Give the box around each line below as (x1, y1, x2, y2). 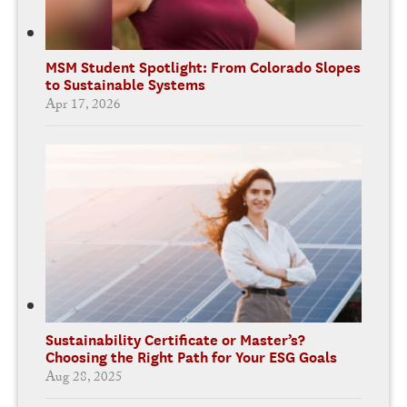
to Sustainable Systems (45, 76, 205, 94)
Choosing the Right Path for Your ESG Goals (45, 349, 337, 367)
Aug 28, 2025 (45, 367, 123, 392)
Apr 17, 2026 (45, 94, 121, 119)
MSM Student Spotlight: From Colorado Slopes (45, 59, 361, 77)
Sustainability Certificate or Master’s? (45, 332, 305, 350)
